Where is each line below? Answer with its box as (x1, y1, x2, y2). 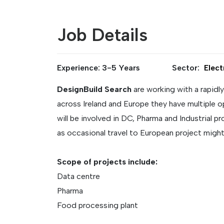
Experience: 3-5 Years (57, 63, 140, 72)
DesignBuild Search (57, 84, 131, 94)
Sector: (172, 63, 201, 72)
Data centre (57, 171, 100, 181)
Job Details (57, 24, 147, 45)
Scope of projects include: (57, 157, 157, 166)
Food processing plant (57, 200, 138, 210)
